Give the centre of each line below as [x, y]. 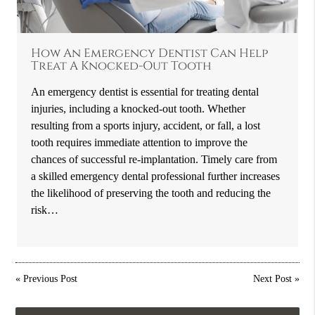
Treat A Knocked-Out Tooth [122, 66]
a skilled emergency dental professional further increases [156, 176]
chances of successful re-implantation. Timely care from [154, 159]
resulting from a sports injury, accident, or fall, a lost [146, 125]
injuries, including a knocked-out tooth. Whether [139, 108]
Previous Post [51, 278]
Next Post [272, 278]
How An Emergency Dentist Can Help [150, 53]
